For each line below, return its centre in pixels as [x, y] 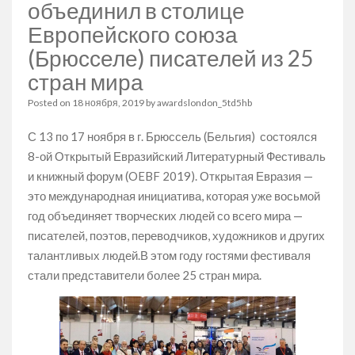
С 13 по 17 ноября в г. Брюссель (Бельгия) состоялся [172, 136]
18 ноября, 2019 [108, 103]
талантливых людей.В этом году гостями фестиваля [169, 255]
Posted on [50, 103]
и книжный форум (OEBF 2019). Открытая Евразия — [170, 176]
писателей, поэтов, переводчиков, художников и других [176, 235]
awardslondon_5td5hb [204, 103]
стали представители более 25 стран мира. [145, 275]
